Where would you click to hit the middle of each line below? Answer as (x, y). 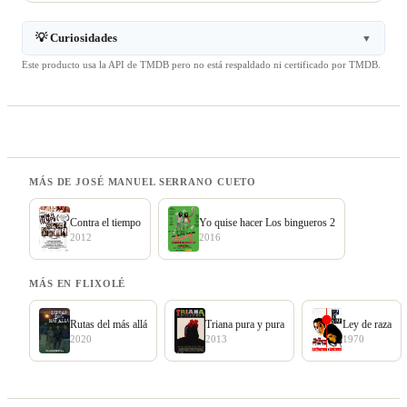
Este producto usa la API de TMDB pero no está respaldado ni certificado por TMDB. (201, 65)
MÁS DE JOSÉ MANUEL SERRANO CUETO (143, 182)
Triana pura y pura (245, 324)
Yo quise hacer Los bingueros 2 (267, 222)
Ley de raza (367, 324)
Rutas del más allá (109, 324)
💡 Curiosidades (76, 38)
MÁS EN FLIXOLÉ (78, 283)
